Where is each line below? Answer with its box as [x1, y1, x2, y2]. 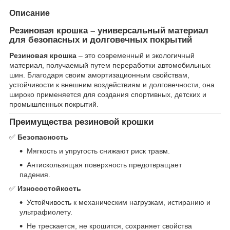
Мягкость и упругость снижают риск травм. [27, 147, 170, 156]
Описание [9, 8, 50, 17]
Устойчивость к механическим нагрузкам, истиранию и [27, 198, 210, 207]
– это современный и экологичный [76, 51, 195, 60]
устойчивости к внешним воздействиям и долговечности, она [9, 80, 215, 89]
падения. [20, 170, 50, 179]
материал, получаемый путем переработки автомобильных [9, 61, 210, 69]
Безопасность [17, 133, 68, 142]
